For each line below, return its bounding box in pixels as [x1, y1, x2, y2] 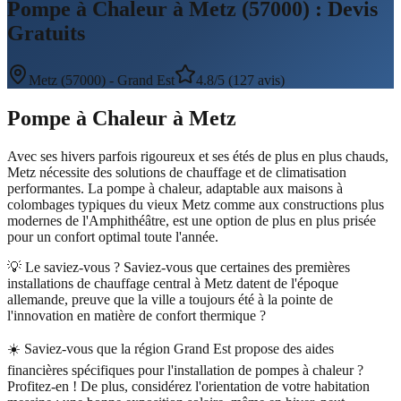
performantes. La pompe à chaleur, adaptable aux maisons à [7, 180, 343, 196]
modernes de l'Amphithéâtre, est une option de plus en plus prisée [7, 212, 376, 228]
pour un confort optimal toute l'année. [7, 228, 218, 244]
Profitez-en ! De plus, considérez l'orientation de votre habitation [7, 378, 370, 394]
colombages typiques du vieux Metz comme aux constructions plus [7, 196, 384, 212]
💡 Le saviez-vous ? [7, 259, 124, 275]
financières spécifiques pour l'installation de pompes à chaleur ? [7, 362, 363, 378]
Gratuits [7, 21, 85, 45]
